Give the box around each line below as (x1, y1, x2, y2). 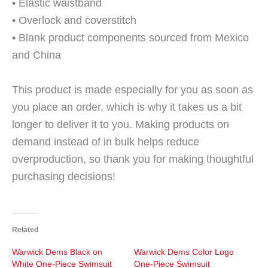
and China (12, 49, 61, 62)
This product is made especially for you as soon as (12, 84, 253, 96)
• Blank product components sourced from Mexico (12, 32, 249, 44)
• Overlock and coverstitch (12, 14, 136, 27)
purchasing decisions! (12, 170, 115, 183)
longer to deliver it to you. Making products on (12, 118, 229, 131)
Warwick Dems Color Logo (134, 247, 234, 257)
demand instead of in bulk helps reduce (12, 136, 199, 148)
